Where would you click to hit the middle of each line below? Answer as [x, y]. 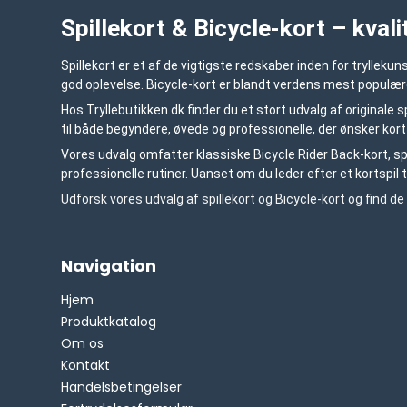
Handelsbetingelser [122, 387]
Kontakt [86, 365]
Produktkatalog [109, 321]
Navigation [109, 265]
